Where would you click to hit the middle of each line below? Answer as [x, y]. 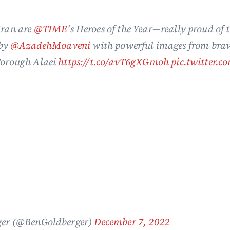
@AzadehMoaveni [51, 45]
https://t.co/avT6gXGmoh [114, 61]
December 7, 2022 [132, 222]
